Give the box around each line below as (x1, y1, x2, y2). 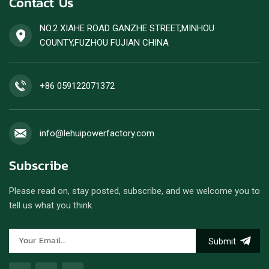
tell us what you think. (9, 199, 94, 211)
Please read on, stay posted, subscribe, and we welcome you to (9, 185, 260, 196)
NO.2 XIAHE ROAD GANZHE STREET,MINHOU (40, 22, 214, 34)
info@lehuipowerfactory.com (40, 127, 154, 139)
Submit (208, 236, 236, 246)
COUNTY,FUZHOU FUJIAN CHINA (40, 37, 169, 48)
